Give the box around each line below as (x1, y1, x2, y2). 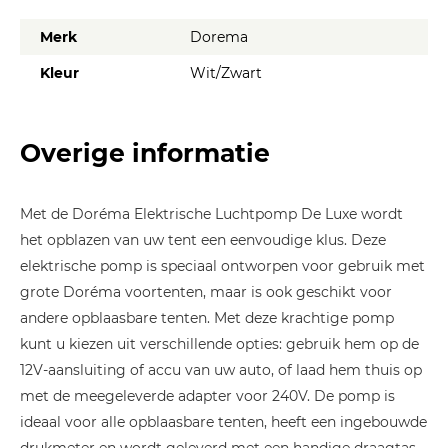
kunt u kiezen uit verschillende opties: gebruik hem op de (20, 335, 419, 354)
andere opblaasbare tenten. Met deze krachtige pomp (20, 309, 394, 328)
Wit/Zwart (190, 64, 262, 83)
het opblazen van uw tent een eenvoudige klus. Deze (20, 231, 386, 250)
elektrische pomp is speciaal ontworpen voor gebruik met (20, 257, 425, 276)
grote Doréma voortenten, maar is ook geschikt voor (20, 283, 392, 302)
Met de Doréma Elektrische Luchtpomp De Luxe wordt (20, 205, 403, 224)
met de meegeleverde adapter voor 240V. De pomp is (20, 387, 395, 406)
